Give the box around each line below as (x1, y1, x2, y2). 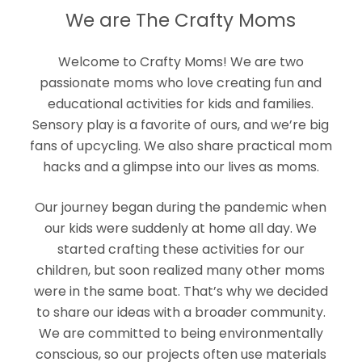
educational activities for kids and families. (48, 94, 314, 113)
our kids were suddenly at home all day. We (44, 218, 318, 238)
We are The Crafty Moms (65, 6, 297, 33)
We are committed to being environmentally (38, 323, 323, 343)
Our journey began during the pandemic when (35, 197, 327, 217)
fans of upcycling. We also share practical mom (29, 136, 332, 155)
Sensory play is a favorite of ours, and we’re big (32, 115, 330, 134)
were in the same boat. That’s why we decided (33, 281, 328, 301)
